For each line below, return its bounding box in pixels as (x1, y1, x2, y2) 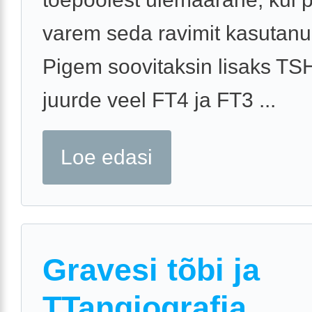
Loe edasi (61, 146, 153, 169)
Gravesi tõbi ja (42, 251, 260, 288)
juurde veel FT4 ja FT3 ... (42, 88, 276, 112)
